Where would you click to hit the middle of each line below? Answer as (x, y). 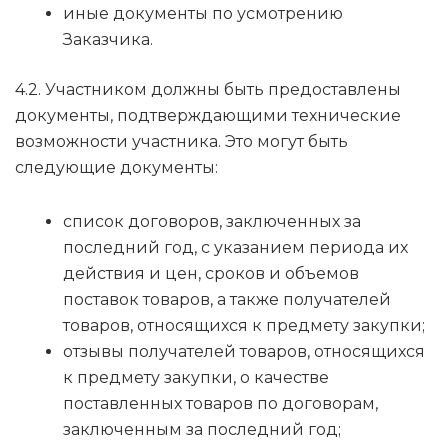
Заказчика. (108, 40)
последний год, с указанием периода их (235, 248)
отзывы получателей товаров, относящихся (244, 352)
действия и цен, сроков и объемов (211, 274)
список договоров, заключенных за (212, 222)
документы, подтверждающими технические (208, 116)
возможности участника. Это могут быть (181, 142)
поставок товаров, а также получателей (227, 300)
